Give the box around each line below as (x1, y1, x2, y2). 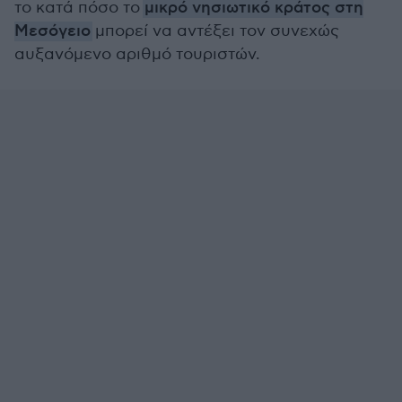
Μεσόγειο (14, 22, 91, 41)
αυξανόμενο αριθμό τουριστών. (14, 45, 260, 64)
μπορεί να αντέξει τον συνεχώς (95, 22, 339, 40)
